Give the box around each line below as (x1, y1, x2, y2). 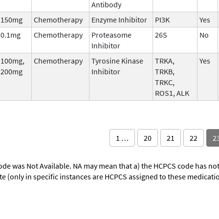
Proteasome (91, 29, 131, 40)
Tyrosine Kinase (91, 55, 143, 66)
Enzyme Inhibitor (91, 14, 147, 24)
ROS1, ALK (155, 88, 189, 98)
